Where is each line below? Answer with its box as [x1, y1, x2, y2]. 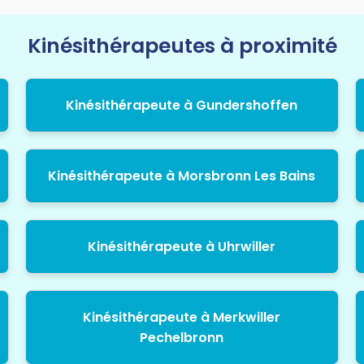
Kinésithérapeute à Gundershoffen [66, 96, 298, 115]
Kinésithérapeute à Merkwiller [83, 308, 281, 327]
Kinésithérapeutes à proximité [27, 32, 337, 61]
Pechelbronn [140, 328, 224, 348]
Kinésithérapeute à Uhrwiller [88, 237, 276, 257]
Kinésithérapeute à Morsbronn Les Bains [48, 167, 316, 186]
